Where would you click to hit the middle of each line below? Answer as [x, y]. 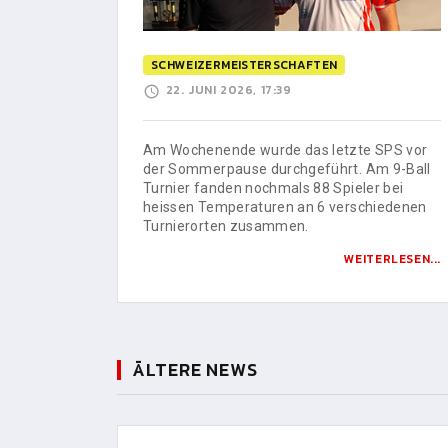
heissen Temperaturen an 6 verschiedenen [285, 206]
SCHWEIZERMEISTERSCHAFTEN [244, 65]
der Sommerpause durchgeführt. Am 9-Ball [287, 168]
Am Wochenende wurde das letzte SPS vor [285, 149]
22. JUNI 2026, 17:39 [228, 90]
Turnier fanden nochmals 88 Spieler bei [273, 187]
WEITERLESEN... [392, 258]
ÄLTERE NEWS [195, 369]
